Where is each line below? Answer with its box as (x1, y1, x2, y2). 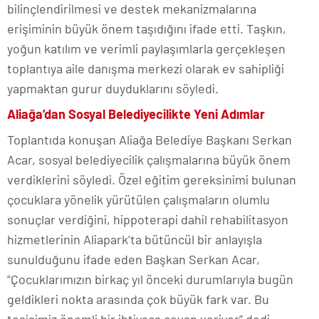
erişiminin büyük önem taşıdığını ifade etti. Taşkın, (7, 21, 286, 37)
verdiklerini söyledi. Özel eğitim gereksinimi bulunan (7, 172, 296, 188)
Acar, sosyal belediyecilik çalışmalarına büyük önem (7, 152, 291, 168)
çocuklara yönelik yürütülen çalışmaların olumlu (7, 192, 270, 208)
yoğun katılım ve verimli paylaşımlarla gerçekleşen (7, 41, 286, 57)
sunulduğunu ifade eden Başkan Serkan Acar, (7, 251, 260, 268)
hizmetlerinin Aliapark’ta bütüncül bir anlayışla (7, 231, 262, 248)
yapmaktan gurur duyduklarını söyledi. (7, 80, 219, 97)
